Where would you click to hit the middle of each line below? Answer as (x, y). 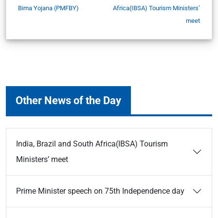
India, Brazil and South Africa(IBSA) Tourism (92, 144)
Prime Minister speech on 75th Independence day (100, 191)
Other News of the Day (68, 100)
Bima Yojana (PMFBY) (48, 8)
